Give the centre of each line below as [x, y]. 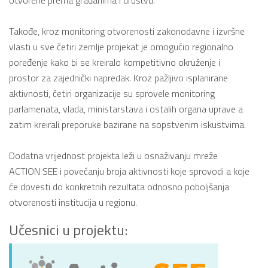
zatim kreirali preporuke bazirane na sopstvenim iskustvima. [127, 124]
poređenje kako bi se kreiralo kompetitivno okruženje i [115, 62]
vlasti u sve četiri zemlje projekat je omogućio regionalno [121, 46]
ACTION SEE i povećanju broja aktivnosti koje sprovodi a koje [129, 171]
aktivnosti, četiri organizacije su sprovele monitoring [112, 93]
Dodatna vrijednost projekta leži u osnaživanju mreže [113, 155]
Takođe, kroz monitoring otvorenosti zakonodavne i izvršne [127, 31]
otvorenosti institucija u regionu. [73, 202]
